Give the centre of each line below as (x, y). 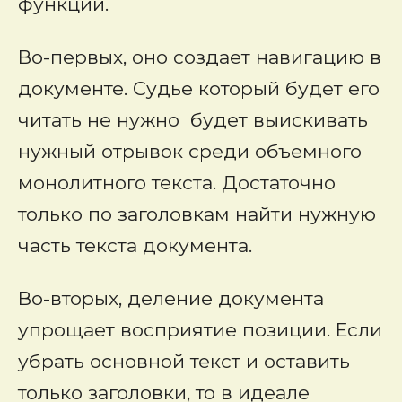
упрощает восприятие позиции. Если (200, 330)
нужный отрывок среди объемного (190, 151)
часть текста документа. (135, 245)
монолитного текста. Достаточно (177, 183)
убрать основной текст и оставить (184, 361)
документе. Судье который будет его (199, 88)
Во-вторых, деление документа (171, 298)
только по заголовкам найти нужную (197, 214)
